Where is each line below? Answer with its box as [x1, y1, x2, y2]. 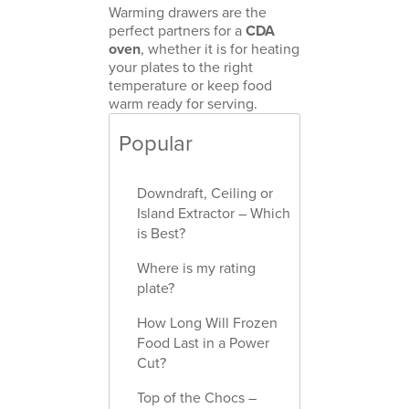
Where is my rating [137, 258, 256, 278]
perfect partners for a [109, 21, 246, 40]
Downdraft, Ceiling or [137, 184, 273, 203]
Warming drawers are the [109, 3, 267, 22]
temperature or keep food [109, 76, 272, 95]
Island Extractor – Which [137, 204, 290, 223]
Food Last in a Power [137, 333, 269, 352]
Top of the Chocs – [137, 388, 257, 407]
